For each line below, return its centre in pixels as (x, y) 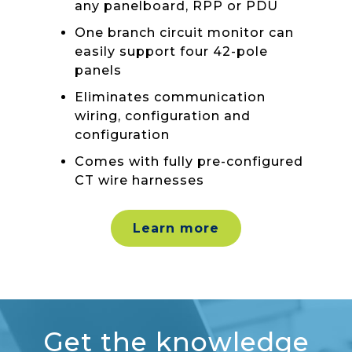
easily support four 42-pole (171, 51)
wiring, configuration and (163, 115)
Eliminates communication (170, 97)
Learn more (176, 229)
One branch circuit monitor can (184, 32)
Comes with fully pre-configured (189, 161)
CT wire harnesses (139, 180)
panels (98, 70)
